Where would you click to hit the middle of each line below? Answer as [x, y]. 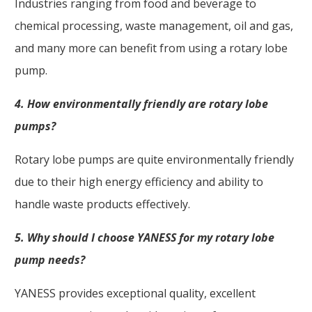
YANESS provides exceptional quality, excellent [135, 293]
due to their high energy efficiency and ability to [139, 181]
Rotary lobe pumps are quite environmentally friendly [154, 159]
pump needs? [50, 259]
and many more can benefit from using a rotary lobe [151, 48]
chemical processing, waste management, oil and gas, [154, 25]
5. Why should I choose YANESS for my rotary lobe [145, 237]
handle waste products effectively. [102, 204]
